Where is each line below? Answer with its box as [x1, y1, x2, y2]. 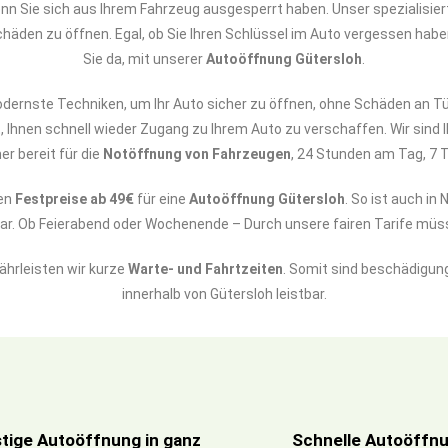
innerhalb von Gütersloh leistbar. [121, 286, 327, 302]
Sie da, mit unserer [83, 51, 206, 67]
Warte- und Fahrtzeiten [128, 261, 283, 277]
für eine [133, 191, 189, 207]
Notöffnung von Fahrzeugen [102, 146, 291, 162]
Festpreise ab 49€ [14, 191, 134, 207]
